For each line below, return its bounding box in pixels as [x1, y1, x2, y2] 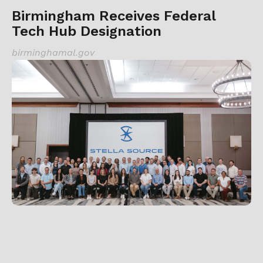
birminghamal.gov [12, 46, 95, 58]
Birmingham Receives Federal [12, 7, 215, 24]
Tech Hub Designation [12, 22, 161, 39]
